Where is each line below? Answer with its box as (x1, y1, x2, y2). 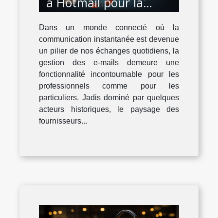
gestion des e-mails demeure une (39, 58, 179, 67)
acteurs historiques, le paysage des (39, 105, 179, 114)
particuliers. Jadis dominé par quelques (39, 93, 179, 102)
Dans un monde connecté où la (39, 23, 179, 32)
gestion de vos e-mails (46, 9, 169, 26)
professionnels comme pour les (39, 82, 179, 91)
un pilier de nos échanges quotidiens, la (39, 47, 179, 55)
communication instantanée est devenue (39, 35, 179, 44)
